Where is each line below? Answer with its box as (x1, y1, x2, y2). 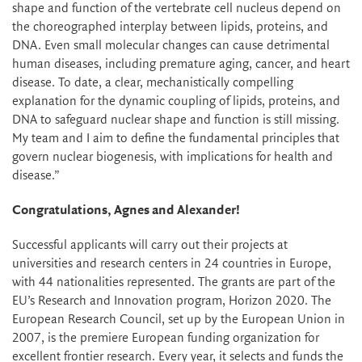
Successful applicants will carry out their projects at (12, 238, 288, 252)
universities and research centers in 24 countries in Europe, (12, 256, 331, 271)
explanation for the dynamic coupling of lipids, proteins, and (12, 94, 340, 108)
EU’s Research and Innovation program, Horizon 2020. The (12, 293, 331, 308)
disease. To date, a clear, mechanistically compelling (12, 75, 293, 90)
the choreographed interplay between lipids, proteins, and (12, 19, 328, 34)
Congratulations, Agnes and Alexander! (12, 203, 240, 217)
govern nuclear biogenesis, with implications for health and (12, 149, 333, 164)
